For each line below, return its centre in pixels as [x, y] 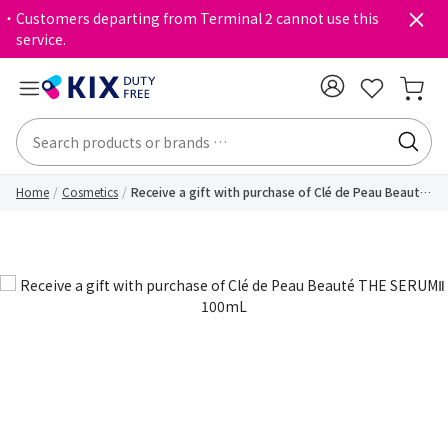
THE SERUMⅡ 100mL [187, 209]
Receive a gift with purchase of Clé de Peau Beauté [279, 191]
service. [41, 39]
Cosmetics [90, 191]
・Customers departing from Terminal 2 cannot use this [190, 18]
